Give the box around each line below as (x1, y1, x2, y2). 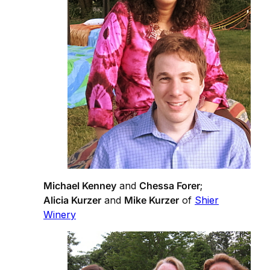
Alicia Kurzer (43, 194, 101, 207)
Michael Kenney (43, 180, 116, 192)
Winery (43, 209, 76, 221)
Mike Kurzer (124, 194, 179, 207)
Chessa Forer (139, 180, 200, 192)
